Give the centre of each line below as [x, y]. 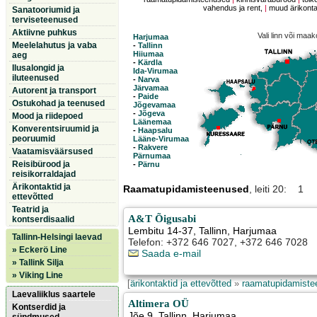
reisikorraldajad [44, 174]
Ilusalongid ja [38, 68]
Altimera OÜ [159, 304]
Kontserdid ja [39, 307]
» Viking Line [38, 275]
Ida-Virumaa [155, 71]
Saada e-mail [170, 254]
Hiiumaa [148, 54]
